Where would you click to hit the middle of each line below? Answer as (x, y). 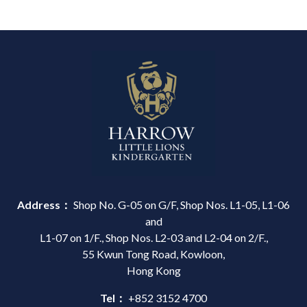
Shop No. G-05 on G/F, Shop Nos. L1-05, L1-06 (181, 204)
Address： (44, 204)
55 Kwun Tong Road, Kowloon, (153, 254)
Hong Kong (153, 270)
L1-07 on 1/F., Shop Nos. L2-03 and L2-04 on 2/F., (153, 237)
